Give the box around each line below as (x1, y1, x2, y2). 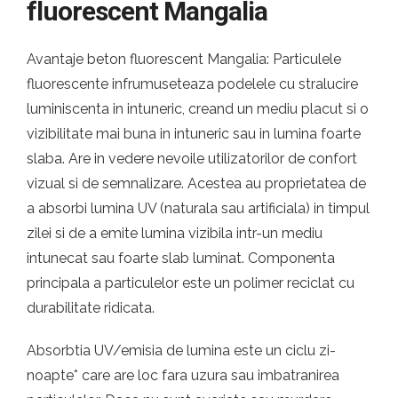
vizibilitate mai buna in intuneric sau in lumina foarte (27, 125, 361, 142)
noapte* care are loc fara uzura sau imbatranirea (27, 367, 339, 384)
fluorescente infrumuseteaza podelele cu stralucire (27, 76, 358, 92)
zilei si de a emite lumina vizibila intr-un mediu (27, 225, 322, 242)
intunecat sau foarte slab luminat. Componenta (27, 250, 335, 267)
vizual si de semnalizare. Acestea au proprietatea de (27, 175, 366, 192)
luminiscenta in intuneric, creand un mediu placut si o (27, 100, 369, 117)
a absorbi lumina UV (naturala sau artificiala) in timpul (27, 200, 370, 217)
